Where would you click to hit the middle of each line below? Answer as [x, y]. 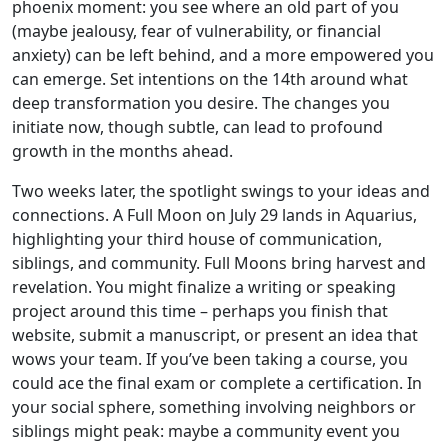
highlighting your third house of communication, [197, 239]
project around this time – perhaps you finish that [200, 311]
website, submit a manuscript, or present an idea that [215, 335]
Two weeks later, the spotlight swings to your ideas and [221, 191]
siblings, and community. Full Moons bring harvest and [219, 263]
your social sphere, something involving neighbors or [214, 407]
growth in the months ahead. [122, 151]
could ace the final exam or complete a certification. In [217, 383]
